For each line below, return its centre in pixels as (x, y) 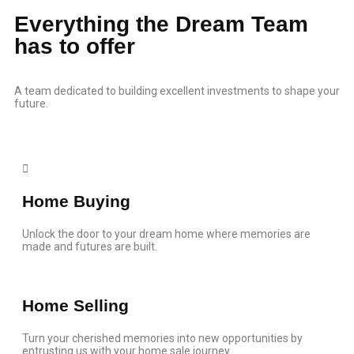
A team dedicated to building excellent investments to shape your (177, 91)
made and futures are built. (90, 247)
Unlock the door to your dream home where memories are (166, 234)
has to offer (75, 46)
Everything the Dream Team (161, 24)
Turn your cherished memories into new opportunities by (162, 338)
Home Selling (75, 305)
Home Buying (76, 201)
